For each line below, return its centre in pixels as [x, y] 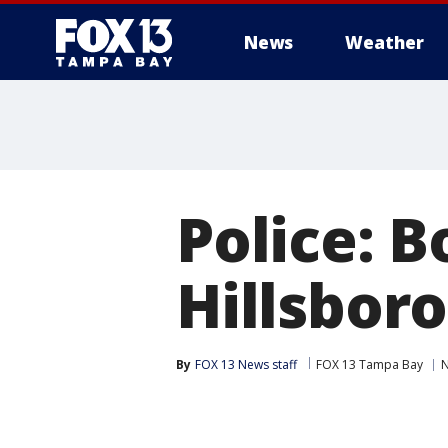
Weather [384, 42]
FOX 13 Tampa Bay [369, 364]
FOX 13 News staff [246, 364]
